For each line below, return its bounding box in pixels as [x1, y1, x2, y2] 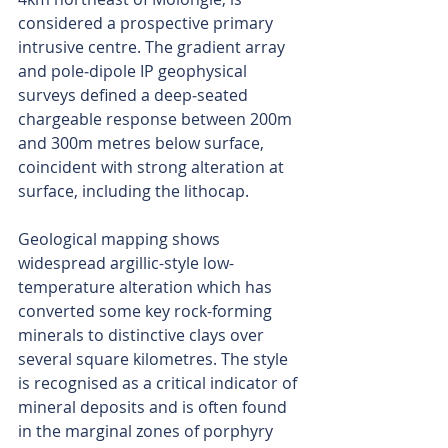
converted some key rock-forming [18, 299, 276, 322]
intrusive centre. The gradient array [18, 35, 289, 58]
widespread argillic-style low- [18, 251, 234, 274]
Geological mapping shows [18, 227, 224, 250]
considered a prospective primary [18, 11, 277, 34]
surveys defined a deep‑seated [18, 83, 252, 106]
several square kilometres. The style [18, 347, 292, 370]
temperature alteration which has [18, 275, 276, 298]
